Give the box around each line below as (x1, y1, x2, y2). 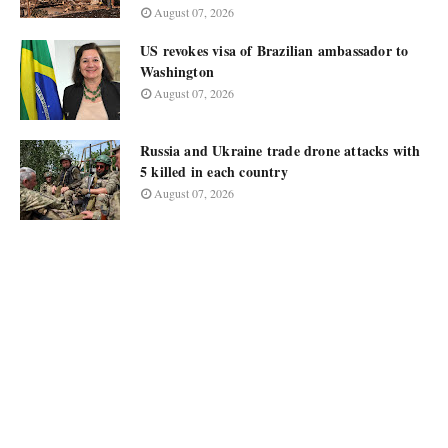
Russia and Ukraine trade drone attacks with (140, 140, 421, 161)
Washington (140, 61, 214, 82)
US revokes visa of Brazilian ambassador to (140, 40, 409, 61)
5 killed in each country (140, 161, 288, 182)
